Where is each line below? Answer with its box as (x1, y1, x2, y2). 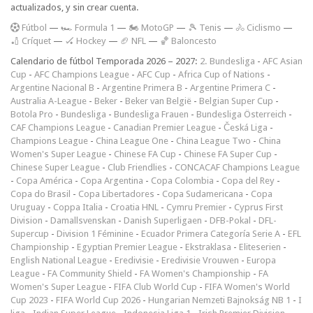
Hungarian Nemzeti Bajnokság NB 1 (148, 294, 291, 305)
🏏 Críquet (10, 35, 51, 46)
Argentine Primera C (190, 82, 270, 93)
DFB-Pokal (210, 214, 251, 226)
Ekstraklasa (185, 241, 231, 252)
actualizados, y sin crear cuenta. (10, 1, 139, 13)
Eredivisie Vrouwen (161, 254, 239, 265)
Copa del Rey (221, 175, 275, 186)
